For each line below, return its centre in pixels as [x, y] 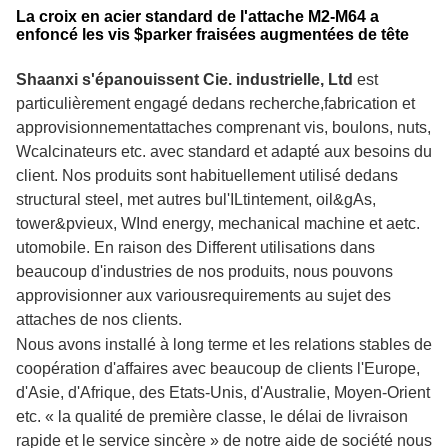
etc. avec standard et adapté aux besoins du [276, 151]
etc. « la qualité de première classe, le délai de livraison [212, 416]
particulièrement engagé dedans [130, 103]
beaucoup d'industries [94, 271]
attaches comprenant [226, 127]
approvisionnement [84, 127]
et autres [170, 199]
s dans [351, 247]
